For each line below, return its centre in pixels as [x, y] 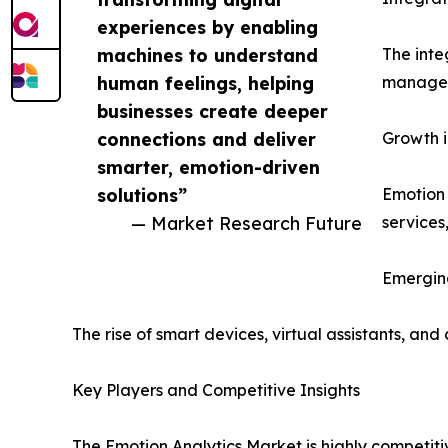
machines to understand [207, 55]
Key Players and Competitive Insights [216, 390]
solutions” [142, 195]
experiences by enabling [207, 27]
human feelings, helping [205, 83]
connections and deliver [206, 139]
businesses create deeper [212, 111]
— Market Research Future [246, 223]
